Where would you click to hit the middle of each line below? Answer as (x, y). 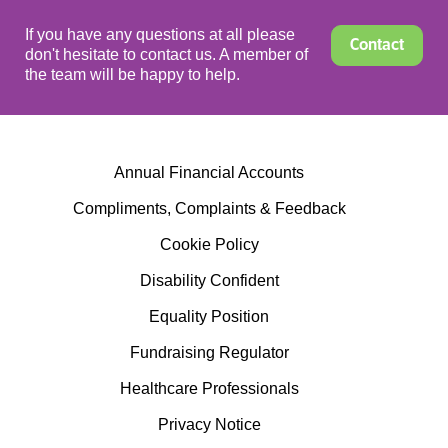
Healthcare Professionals (209, 389)
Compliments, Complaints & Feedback (209, 209)
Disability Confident (209, 281)
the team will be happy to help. (132, 75)
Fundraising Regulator (209, 353)
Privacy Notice (209, 425)
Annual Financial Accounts (209, 173)
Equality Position (209, 317)
